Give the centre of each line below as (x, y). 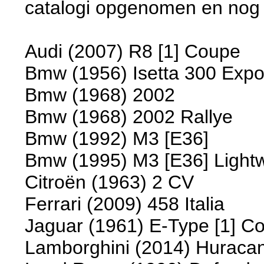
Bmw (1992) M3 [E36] (117, 138)
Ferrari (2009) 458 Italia (125, 204)
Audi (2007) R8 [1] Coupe (133, 51)
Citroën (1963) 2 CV (110, 182)
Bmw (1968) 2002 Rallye (129, 116)
